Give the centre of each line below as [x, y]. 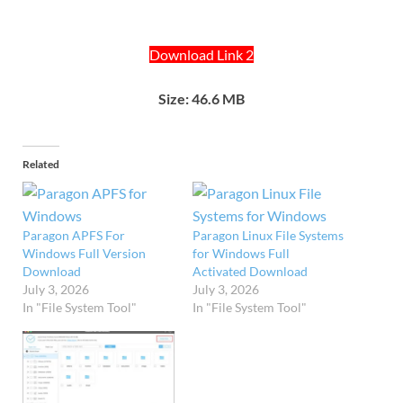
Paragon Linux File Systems [268, 235]
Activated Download [250, 271]
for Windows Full [241, 253]
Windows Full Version [84, 253]
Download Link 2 [201, 54]
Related [41, 164]
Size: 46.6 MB [201, 98]
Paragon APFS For [74, 235]
